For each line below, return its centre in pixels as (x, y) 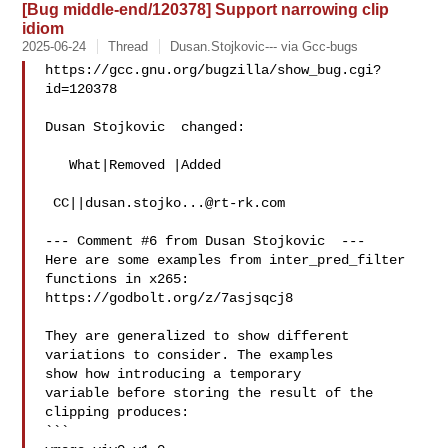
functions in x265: (117, 279)
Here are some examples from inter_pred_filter (225, 260)
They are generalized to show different (197, 336)
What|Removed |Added (57, 165)
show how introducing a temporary (177, 374)
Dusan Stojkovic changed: (145, 127)
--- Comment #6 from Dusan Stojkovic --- (205, 241)
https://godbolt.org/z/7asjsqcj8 (169, 298)
